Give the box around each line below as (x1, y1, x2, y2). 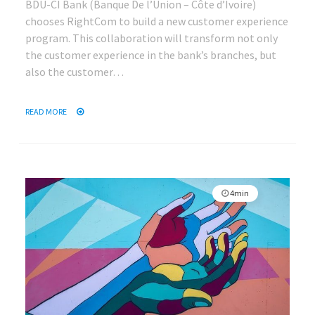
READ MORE (25, 106, 68, 117)
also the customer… (25, 65, 124, 79)
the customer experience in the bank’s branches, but (25, 48, 276, 63)
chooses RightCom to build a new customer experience (25, 14, 288, 29)
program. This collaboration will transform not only (25, 31, 278, 46)
